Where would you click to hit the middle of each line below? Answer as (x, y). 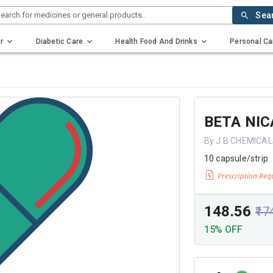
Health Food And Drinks (156, 41)
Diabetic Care (59, 41)
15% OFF (223, 229)
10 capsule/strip (236, 158)
